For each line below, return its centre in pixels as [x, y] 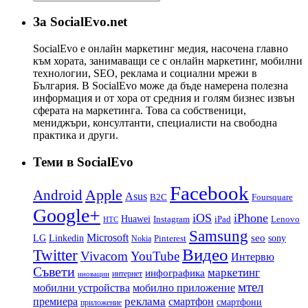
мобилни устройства [81, 288]
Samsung [219, 236]
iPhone [251, 218]
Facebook [209, 194]
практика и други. [76, 135]
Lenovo [285, 220]
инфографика [175, 273]
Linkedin [66, 239]
